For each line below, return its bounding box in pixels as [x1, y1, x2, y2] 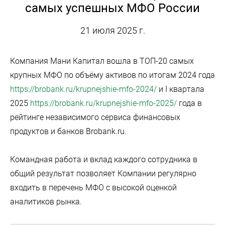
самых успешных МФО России [25, 1, 200, 16]
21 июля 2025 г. [80, 25, 145, 36]
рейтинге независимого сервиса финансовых [10, 113, 180, 123]
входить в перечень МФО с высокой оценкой [10, 183, 177, 193]
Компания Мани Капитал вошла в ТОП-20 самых [10, 56, 194, 66]
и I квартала [157, 84, 204, 94]
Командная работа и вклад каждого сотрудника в [10, 155, 197, 165]
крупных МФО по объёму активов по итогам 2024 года [10, 70, 215, 80]
